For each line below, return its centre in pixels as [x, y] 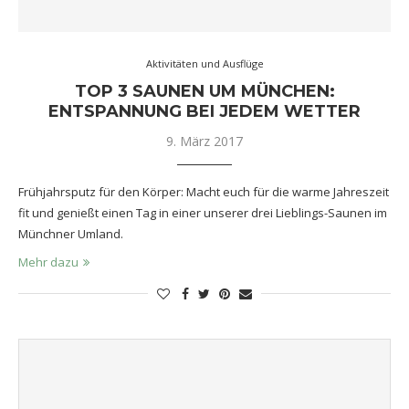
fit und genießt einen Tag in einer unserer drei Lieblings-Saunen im [203, 212]
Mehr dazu [48, 262]
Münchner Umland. [71, 233]
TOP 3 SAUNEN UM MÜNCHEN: [204, 91]
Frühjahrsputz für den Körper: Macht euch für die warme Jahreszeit [204, 191]
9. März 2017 [204, 141]
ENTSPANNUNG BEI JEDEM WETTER [204, 111]
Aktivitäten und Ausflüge [204, 63]
